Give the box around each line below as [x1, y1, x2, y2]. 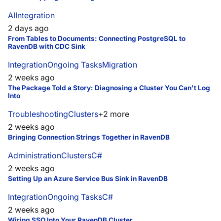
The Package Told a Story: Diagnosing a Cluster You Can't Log [8, 84, 210, 92]
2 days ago [8, 23, 49, 34]
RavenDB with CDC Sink [8, 42, 85, 51]
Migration [102, 60, 137, 70]
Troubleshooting [8, 109, 68, 119]
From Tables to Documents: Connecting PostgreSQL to [8, 35, 185, 43]
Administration [8, 150, 61, 161]
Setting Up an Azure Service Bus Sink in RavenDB [8, 175, 168, 183]
